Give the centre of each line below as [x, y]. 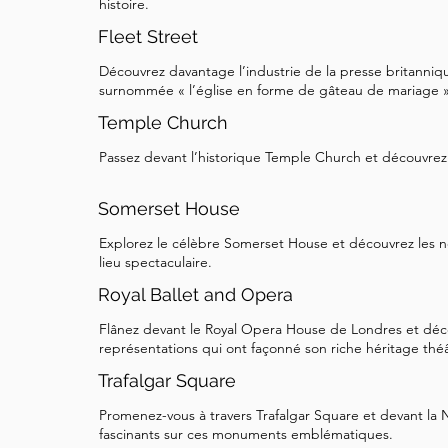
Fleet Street [148, 36]
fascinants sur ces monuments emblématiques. [246, 434]
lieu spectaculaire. [155, 262]
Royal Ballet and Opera [195, 294]
